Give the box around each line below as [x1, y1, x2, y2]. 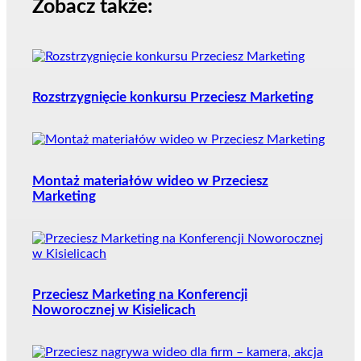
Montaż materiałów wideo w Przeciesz [32, 174, 268, 188]
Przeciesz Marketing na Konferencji [32, 288, 247, 302]
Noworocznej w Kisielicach [32, 304, 196, 317]
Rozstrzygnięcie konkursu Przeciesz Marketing [32, 91, 313, 105]
